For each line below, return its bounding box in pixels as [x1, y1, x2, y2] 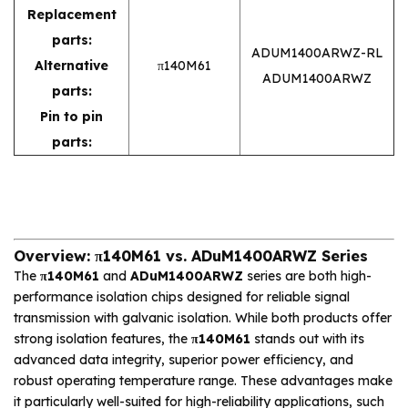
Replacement [26, 5, 117, 23]
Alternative [35, 56, 108, 74]
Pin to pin [40, 107, 103, 125]
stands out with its [250, 330, 364, 347]
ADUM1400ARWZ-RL [250, 44, 383, 61]
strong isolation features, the [14, 330, 191, 347]
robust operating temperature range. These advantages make [14, 372, 393, 389]
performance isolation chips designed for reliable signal [14, 288, 350, 305]
